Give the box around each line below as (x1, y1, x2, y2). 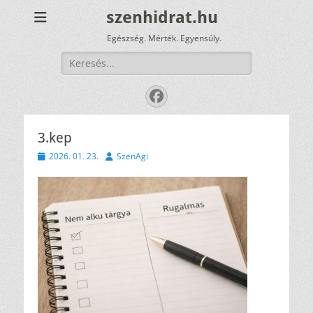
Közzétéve (37, 150, 77, 161)
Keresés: (61, 52, 101, 65)
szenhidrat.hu (106, 8, 218, 27)
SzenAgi (117, 150, 148, 162)
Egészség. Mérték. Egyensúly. (106, 32, 221, 44)
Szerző (105, 150, 131, 161)
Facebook (149, 88, 229, 103)
